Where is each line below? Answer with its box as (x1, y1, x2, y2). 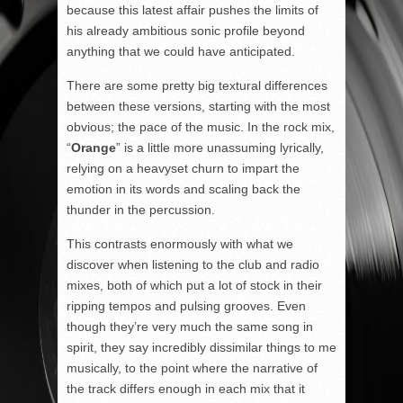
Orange (71, 140, 116, 155)
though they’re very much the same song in (67, 319, 313, 334)
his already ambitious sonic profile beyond (67, 23, 305, 38)
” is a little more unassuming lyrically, (116, 140, 324, 155)
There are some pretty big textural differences (67, 78, 327, 93)
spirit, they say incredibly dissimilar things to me (67, 340, 336, 354)
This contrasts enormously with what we (67, 237, 293, 251)
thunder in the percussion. (67, 202, 215, 217)
